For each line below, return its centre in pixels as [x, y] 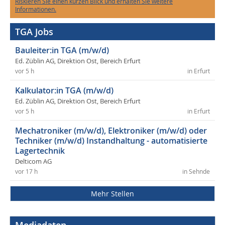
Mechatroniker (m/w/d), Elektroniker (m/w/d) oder [111, 130]
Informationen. [36, 9]
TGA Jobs [34, 31]
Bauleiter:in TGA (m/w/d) [62, 50]
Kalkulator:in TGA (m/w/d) [64, 90]
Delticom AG [33, 161]
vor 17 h [26, 171]
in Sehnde [196, 171]
